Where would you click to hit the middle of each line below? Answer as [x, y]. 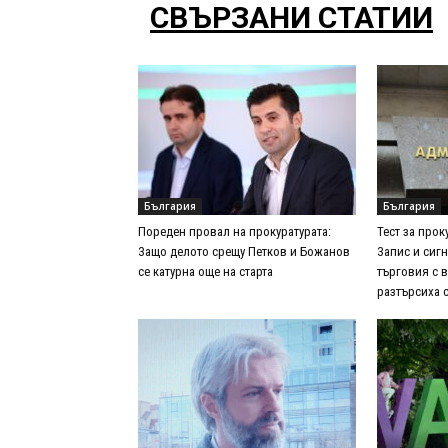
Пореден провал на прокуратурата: [234, 232]
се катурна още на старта [205, 272]
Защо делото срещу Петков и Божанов [244, 252]
